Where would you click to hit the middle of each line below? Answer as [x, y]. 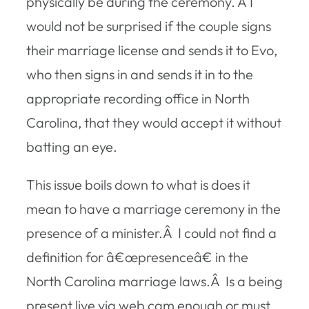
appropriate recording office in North [138, 98]
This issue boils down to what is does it [138, 184]
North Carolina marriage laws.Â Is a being [154, 281]
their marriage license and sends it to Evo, [152, 50]
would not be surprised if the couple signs [149, 26]
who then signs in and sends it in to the [140, 74]
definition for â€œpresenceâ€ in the [137, 257]
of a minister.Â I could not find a [179, 232]
